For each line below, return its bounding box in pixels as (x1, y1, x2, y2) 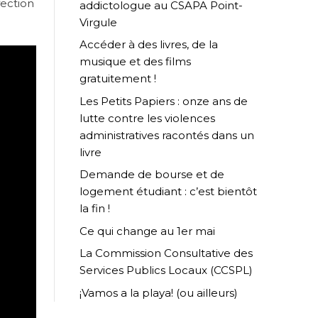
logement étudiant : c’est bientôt (79, 185, 257, 199)
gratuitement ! (79, 72, 163, 86)
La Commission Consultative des (79, 246, 253, 261)
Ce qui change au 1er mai (79, 224, 215, 238)
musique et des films (79, 55, 191, 69)
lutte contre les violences (79, 111, 215, 125)
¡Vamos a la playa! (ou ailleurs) (79, 285, 238, 300)
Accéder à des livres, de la (79, 38, 218, 52)
